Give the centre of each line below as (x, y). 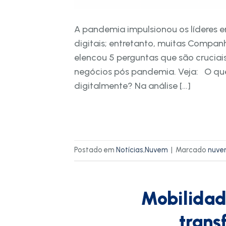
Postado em (95, 150)
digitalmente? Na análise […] (132, 86)
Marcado (192, 150)
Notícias (130, 150)
